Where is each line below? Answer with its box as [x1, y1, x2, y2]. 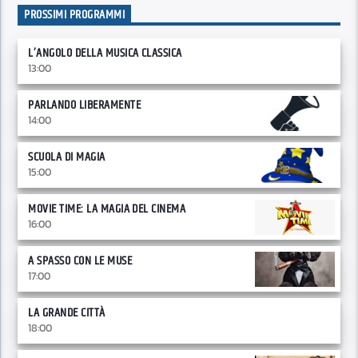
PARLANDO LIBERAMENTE [28, 95, 141, 116]
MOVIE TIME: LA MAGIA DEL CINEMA [28, 199, 186, 220]
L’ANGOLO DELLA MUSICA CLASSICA [28, 43, 182, 64]
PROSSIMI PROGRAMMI [24, 5, 125, 26]
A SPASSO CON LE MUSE [28, 251, 133, 272]
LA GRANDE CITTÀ [28, 303, 105, 324]
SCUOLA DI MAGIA [28, 147, 105, 168]
